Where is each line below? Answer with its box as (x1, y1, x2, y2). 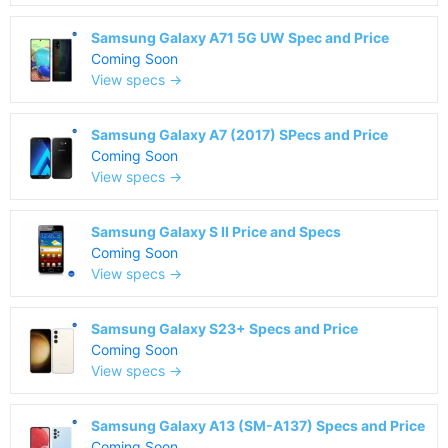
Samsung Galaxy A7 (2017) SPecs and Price (91, 126, 388, 143)
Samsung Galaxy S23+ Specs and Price (91, 320, 358, 337)
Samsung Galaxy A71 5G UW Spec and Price (91, 29, 389, 46)
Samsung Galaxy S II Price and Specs (91, 223, 341, 240)
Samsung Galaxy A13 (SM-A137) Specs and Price (91, 417, 425, 434)
